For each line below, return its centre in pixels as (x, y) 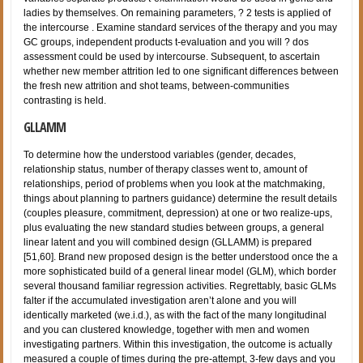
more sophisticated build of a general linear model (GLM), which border (180, 271)
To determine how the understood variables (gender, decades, (160, 154)
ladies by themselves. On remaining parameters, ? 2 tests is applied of (177, 13)
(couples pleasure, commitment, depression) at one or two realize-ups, (178, 213)
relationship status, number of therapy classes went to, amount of (166, 169)
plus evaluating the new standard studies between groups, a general (174, 227)
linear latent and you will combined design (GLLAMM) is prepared (168, 242)
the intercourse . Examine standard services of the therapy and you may (181, 27)
